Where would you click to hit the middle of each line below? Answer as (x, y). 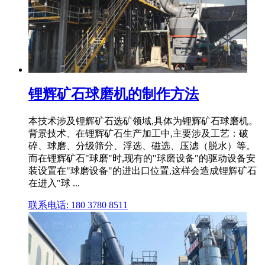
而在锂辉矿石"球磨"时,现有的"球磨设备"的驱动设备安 (142, 159)
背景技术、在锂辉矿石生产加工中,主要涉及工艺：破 (138, 134)
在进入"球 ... (54, 183)
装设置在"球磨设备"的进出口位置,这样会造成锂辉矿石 (143, 171)
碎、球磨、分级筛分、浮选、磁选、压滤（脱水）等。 (142, 146)
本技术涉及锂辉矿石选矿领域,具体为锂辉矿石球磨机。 (143, 121)
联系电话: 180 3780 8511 (78, 205)
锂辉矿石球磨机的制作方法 (114, 94)
